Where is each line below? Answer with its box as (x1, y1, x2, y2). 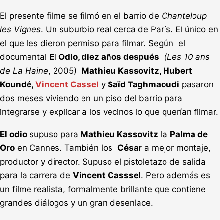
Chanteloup (162, 10, 207, 21)
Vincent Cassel (35, 79, 99, 89)
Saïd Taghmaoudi (106, 79, 179, 89)
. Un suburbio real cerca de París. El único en (41, 24, 218, 34)
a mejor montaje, (142, 142, 211, 153)
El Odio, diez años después (49, 52, 159, 62)
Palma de (170, 129, 208, 139)
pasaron (179, 79, 214, 89)
